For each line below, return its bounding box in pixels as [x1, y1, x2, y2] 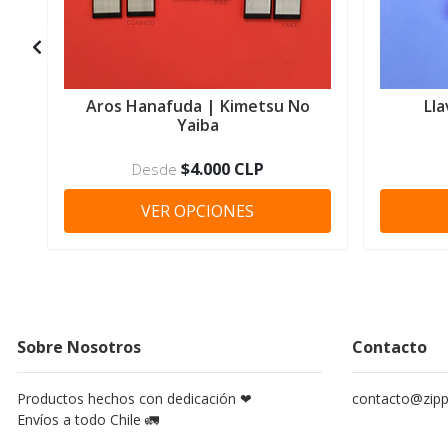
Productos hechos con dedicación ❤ [17, 388, 252, 408]
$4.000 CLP [180, 157, 264, 180]
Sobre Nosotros [17, 335, 141, 358]
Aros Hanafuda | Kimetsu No [85, 94, 310, 117]
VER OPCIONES [141, 199, 255, 222]
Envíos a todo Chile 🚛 [17, 409, 159, 429]
